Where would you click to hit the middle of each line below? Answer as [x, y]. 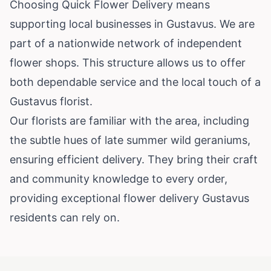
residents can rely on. [65, 217]
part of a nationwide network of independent [126, 43]
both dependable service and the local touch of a [135, 82]
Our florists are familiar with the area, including [129, 120]
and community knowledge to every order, [119, 178]
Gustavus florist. [51, 101]
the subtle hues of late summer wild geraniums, [130, 140]
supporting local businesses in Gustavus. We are [132, 24]
